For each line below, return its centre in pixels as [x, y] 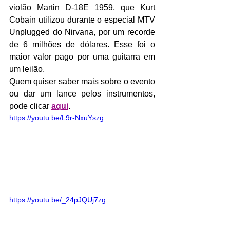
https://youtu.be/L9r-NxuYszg [56, 117]
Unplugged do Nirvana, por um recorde [82, 32]
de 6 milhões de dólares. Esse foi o [82, 44]
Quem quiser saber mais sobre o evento [82, 81]
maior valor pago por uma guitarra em [82, 56]
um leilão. [27, 69]
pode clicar [30, 106]
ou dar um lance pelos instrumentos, [82, 93]
